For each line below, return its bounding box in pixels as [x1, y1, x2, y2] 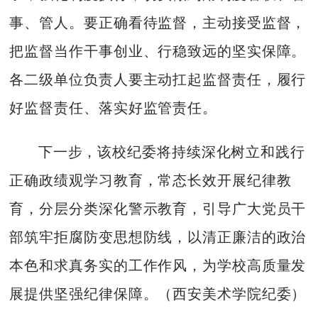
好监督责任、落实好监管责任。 [9, 99, 217, 116]
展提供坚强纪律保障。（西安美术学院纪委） [9, 286, 307, 302]
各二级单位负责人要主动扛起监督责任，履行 [9, 71, 307, 87]
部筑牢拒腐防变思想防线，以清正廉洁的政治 [9, 229, 307, 246]
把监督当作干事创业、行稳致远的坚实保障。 [9, 43, 307, 59]
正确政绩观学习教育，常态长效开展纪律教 [9, 172, 292, 189]
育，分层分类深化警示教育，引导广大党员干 [9, 201, 307, 217]
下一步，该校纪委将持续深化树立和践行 [38, 144, 305, 160]
